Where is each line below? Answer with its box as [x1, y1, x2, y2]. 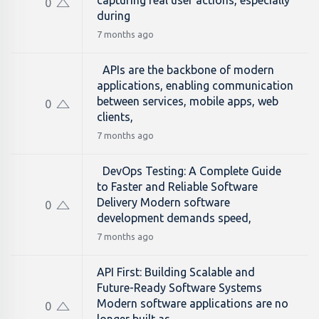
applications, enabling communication [97, 79, 293, 92]
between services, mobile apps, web [97, 95, 278, 108]
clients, [97, 110, 133, 123]
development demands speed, [97, 211, 251, 224]
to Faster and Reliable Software [97, 180, 258, 193]
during [97, 9, 130, 22]
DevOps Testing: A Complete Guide [97, 164, 281, 177]
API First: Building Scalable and [97, 266, 255, 278]
